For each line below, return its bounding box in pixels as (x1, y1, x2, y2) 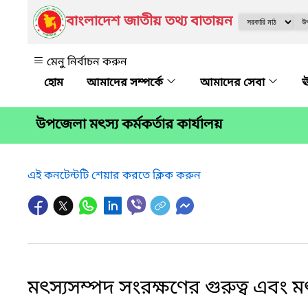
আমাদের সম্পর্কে (87, 76, 166, 91)
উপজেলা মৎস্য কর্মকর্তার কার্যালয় (36, 116, 223, 135)
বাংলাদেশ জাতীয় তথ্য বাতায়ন (66, 13, 232, 31)
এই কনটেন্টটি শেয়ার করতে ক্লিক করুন (27, 168, 201, 184)
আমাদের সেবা (200, 76, 267, 91)
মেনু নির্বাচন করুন (47, 55, 127, 70)
